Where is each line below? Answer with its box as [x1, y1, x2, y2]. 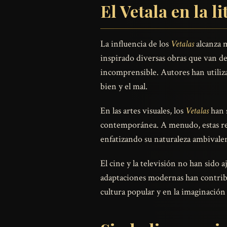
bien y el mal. [100, 80, 147, 92]
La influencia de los [100, 37, 171, 50]
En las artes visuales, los [100, 104, 185, 117]
